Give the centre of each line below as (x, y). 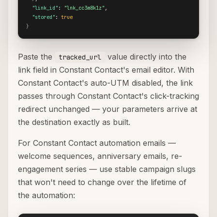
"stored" (44, 17)
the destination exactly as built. (74, 122)
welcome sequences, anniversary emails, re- (100, 156)
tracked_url (80, 57)
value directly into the (146, 57)
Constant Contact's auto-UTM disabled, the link (105, 83)
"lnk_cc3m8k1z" (84, 8)
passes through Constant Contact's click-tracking (108, 96)
